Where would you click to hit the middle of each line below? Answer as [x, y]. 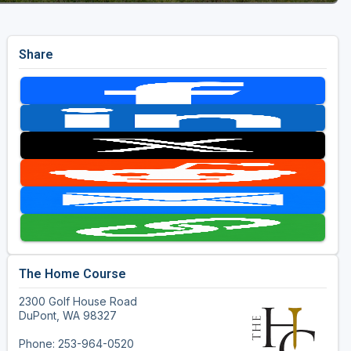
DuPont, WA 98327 [67, 316]
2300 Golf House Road [78, 302]
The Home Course [72, 274]
